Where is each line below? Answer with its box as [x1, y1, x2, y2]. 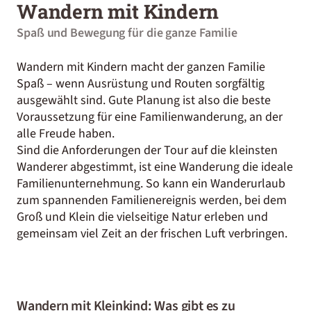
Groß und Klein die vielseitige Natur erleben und [17, 208, 268, 226]
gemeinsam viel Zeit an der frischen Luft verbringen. [17, 225, 287, 242]
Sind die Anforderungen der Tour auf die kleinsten [17, 142, 278, 159]
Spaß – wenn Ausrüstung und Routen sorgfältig [17, 75, 264, 92]
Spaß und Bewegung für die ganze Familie [17, 24, 238, 42]
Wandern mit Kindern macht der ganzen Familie [17, 58, 265, 76]
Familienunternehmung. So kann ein [17, 175, 210, 192]
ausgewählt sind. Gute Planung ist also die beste [17, 92, 271, 109]
